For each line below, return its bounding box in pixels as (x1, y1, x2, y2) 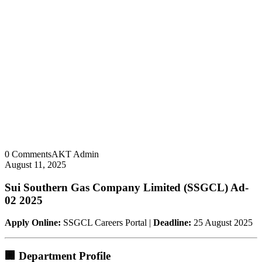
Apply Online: (5, 218, 61, 228)
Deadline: (153, 218, 191, 228)
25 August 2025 (191, 218, 253, 228)
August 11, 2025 (5, 159, 66, 170)
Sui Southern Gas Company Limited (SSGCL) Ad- (5, 181, 249, 194)
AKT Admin (51, 149, 99, 159)
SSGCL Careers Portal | (61, 218, 153, 228)
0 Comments (5, 149, 51, 159)
